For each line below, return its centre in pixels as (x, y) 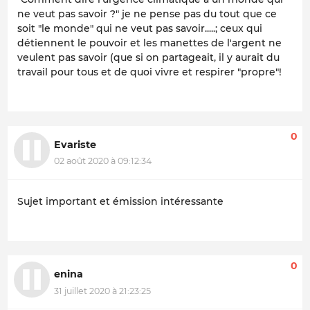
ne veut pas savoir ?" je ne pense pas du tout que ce (147, 13)
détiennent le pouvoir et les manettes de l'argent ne (149, 43)
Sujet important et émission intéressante (120, 202)
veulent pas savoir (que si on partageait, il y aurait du (148, 57)
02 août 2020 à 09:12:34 (103, 161)
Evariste (75, 144)
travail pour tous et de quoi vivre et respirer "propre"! (149, 72)
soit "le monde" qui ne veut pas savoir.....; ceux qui (140, 28)
